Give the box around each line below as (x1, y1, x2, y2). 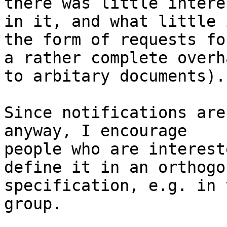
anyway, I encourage (4, 122, 197, 140)
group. (4, 195, 62, 213)
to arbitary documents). (4, 67, 225, 86)
